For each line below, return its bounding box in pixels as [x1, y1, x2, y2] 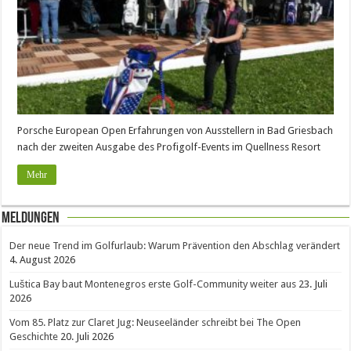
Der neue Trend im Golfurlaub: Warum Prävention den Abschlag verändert [9, 239, 341, 251]
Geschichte [9, 330, 59, 342]
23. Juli [299, 277, 328, 290]
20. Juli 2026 [60, 330, 114, 342]
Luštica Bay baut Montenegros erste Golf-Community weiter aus [9, 277, 297, 290]
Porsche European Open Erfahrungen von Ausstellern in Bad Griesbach [17, 124, 334, 136]
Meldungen [2, 210, 60, 226]
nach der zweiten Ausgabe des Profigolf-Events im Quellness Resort [17, 140, 321, 153]
